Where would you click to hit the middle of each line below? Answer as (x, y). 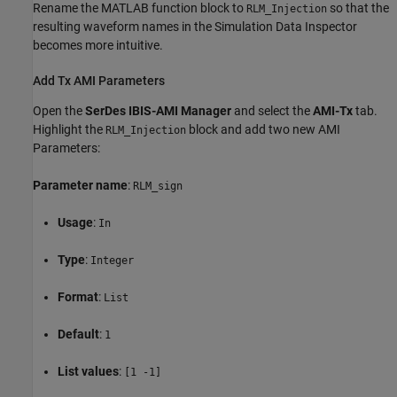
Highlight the (69, 130)
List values (88, 372)
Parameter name (80, 186)
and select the (272, 111)
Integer (112, 261)
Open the (59, 111)
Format (78, 297)
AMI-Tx (333, 111)
